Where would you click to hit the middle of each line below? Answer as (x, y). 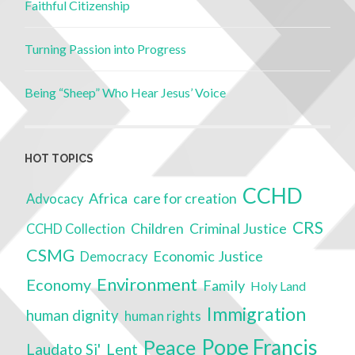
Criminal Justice (239, 228)
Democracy (114, 256)
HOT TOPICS (59, 158)
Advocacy (55, 198)
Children (158, 228)
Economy (59, 284)
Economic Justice (208, 256)
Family (224, 285)
